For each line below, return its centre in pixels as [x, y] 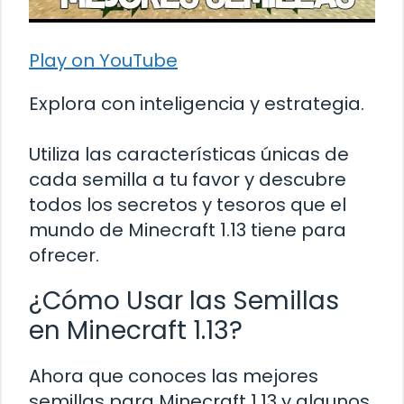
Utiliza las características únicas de [189, 154]
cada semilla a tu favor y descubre [188, 179]
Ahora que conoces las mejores [174, 376]
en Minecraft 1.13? [136, 330]
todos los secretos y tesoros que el [188, 204]
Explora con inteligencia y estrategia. [197, 103]
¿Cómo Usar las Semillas [184, 300]
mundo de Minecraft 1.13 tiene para [188, 230]
